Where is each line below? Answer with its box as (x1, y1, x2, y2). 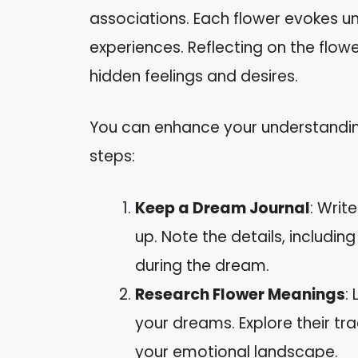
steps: (89, 145, 135, 168)
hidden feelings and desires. (89, 65, 298, 87)
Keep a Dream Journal (135, 197, 310, 219)
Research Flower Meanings (135, 283, 345, 305)
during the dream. (135, 254, 269, 276)
